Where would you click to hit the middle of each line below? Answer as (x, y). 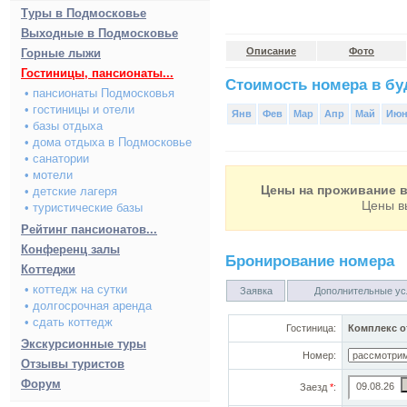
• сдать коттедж (69, 322)
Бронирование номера (310, 261)
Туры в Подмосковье (84, 13)
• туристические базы (84, 208)
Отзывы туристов (73, 364)
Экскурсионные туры (84, 344)
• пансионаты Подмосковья (99, 93)
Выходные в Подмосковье (99, 33)
